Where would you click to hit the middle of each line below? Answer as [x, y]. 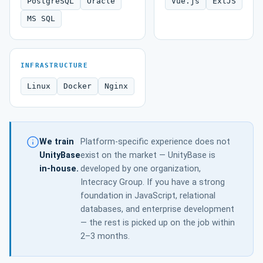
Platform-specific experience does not [155, 142]
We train [57, 142]
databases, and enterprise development [157, 209]
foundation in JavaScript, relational [148, 196]
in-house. [59, 169]
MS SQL [41, 18]
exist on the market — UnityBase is [148, 155]
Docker [77, 86]
